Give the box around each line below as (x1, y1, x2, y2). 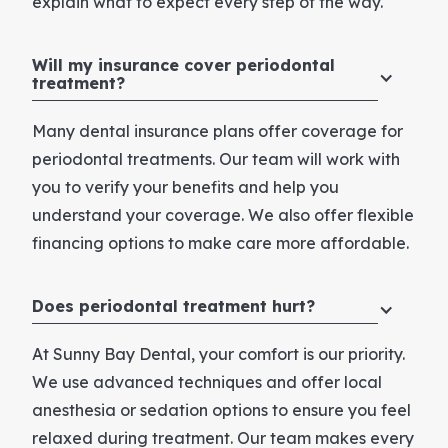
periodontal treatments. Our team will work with (32, 148, 400, 169)
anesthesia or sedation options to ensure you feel (32, 399, 411, 420)
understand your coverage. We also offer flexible (32, 204, 414, 225)
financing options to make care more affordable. (32, 232, 409, 253)
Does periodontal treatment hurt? (32, 295, 315, 316)
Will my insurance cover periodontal (32, 54, 335, 75)
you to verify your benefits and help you (32, 176, 339, 197)
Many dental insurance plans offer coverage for (32, 120, 403, 141)
